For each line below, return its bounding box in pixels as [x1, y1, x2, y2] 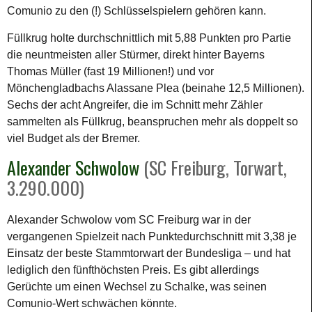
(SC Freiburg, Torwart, [139, 153, 287, 181]
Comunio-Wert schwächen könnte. [7, 297, 177, 309]
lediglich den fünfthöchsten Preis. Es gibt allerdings [7, 263, 259, 276]
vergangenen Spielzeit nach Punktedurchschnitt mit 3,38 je [7, 230, 297, 242]
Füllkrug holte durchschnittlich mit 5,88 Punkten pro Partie [7, 31, 291, 44]
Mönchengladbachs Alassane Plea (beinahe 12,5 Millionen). [7, 81, 304, 94]
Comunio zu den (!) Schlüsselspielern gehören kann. [7, 4, 266, 17]
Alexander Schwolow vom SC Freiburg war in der [7, 213, 251, 226]
